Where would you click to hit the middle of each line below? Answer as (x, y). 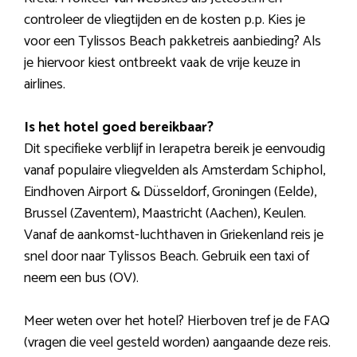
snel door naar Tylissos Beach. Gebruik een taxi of (167, 256)
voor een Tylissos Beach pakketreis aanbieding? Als (173, 41)
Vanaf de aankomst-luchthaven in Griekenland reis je (174, 235)
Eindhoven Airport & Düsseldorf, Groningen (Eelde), (170, 192)
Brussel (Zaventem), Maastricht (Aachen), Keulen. (165, 213)
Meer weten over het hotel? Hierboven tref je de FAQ (177, 321)
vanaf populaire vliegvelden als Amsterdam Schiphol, (175, 170)
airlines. (45, 84)
